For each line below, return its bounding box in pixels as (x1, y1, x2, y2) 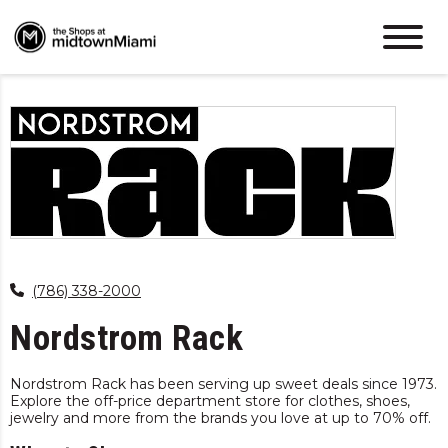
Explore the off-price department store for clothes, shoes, (10, 391, 410, 410)
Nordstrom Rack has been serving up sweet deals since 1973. (10, 374, 437, 393)
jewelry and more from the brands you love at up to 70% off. (10, 408, 431, 427)
